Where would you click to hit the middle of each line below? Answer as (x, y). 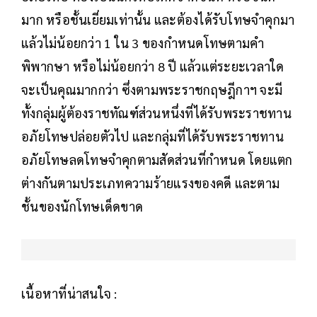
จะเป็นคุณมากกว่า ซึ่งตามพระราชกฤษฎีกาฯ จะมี (152, 89)
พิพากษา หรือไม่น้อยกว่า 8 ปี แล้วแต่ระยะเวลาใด (153, 66)
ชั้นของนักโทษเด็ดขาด (82, 206)
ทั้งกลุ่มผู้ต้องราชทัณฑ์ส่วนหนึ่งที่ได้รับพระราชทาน (156, 113)
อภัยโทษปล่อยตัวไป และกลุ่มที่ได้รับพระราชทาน (152, 136)
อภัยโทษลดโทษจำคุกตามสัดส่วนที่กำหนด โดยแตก (157, 159)
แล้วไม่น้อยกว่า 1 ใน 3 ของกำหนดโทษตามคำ (143, 42)
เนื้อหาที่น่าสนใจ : (69, 293)
